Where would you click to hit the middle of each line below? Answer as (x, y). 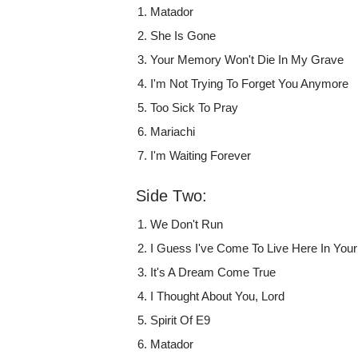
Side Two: (172, 196)
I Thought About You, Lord (218, 296)
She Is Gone (183, 36)
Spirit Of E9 (181, 320)
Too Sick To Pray (195, 108)
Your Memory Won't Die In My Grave (247, 60)
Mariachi (173, 132)
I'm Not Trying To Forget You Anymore (250, 84)
